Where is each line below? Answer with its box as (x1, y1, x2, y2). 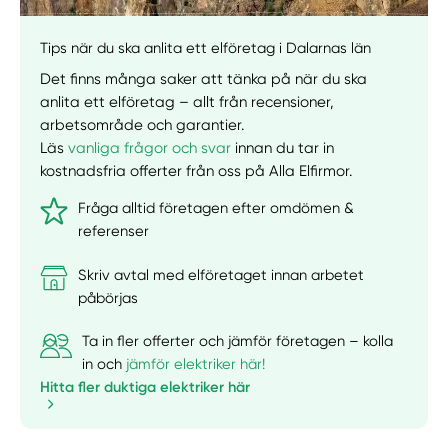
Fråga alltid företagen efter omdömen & (78, 199, 355, 218)
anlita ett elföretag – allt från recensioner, (40, 92, 335, 111)
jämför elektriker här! (126, 354, 266, 373)
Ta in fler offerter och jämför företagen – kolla (82, 331, 394, 350)
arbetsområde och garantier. (40, 115, 245, 134)
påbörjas (78, 288, 139, 307)
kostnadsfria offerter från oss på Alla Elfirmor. (40, 161, 353, 180)
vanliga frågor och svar (68, 138, 232, 157)
